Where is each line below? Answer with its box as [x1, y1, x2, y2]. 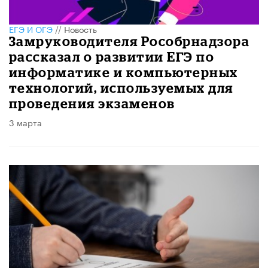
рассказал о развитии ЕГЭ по [9, 48, 215, 64]
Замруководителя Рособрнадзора [9, 33, 250, 48]
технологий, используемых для [9, 80, 233, 95]
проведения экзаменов [9, 95, 175, 111]
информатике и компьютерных [9, 64, 238, 80]
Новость [64, 22, 97, 35]
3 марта [9, 115, 42, 129]
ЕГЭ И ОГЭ [9, 22, 53, 35]
